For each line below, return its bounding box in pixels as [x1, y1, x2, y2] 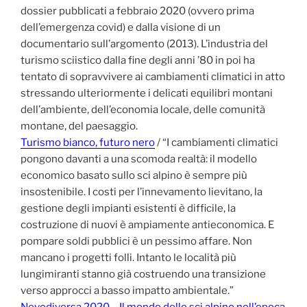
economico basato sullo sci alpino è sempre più [21, 169, 247, 182]
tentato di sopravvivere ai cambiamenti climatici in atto [21, 70, 285, 83]
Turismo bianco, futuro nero [21, 136, 155, 149]
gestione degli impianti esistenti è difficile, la [21, 201, 236, 214]
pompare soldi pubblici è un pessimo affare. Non [21, 234, 252, 247]
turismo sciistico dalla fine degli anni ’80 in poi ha [21, 53, 255, 66]
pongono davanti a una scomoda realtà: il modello [21, 152, 257, 165]
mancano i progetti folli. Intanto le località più [21, 251, 236, 264]
